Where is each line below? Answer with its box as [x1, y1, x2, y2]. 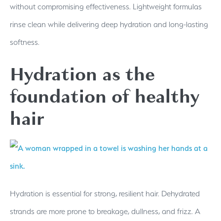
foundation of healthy [10, 83, 200, 110]
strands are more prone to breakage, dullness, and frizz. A [10, 206, 200, 216]
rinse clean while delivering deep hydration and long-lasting [10, 19, 208, 29]
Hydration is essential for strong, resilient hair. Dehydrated [10, 188, 200, 198]
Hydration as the [10, 61, 155, 87]
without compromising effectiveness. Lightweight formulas [10, 1, 202, 11]
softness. [10, 37, 39, 47]
